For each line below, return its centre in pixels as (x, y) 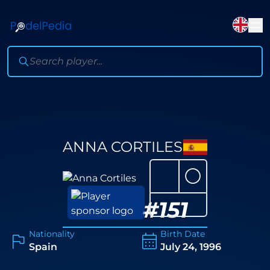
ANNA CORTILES (123, 147)
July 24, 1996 (191, 247)
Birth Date (183, 234)
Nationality (52, 234)
